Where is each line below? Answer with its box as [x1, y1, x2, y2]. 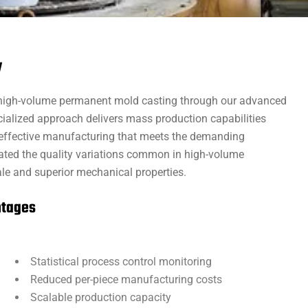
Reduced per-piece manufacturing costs [30, 273, 222, 286]
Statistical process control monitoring [30, 255, 212, 268]
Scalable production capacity [30, 291, 171, 304]
